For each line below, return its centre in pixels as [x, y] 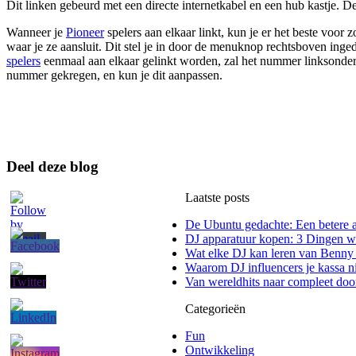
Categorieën [215, 308]
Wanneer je [36, 32]
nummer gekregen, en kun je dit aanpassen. [114, 75]
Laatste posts [217, 197]
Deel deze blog [52, 166]
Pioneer [85, 32]
